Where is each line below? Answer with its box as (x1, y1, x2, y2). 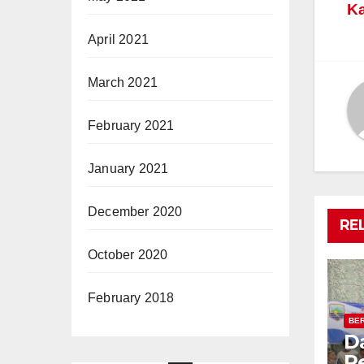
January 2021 (88, 161, 169, 175)
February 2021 (88, 118, 175, 132)
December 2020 (88, 204, 183, 219)
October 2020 (88, 247, 168, 262)
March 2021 (88, 75, 158, 89)
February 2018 (88, 290, 175, 305)
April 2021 (88, 32, 149, 46)
